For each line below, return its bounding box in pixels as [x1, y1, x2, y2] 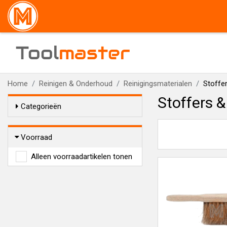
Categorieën [21, 102, 61, 111]
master [59, 41, 130, 64]
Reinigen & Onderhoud [39, 79, 112, 88]
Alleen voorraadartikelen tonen [31, 152, 132, 161]
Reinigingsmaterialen [124, 79, 192, 88]
